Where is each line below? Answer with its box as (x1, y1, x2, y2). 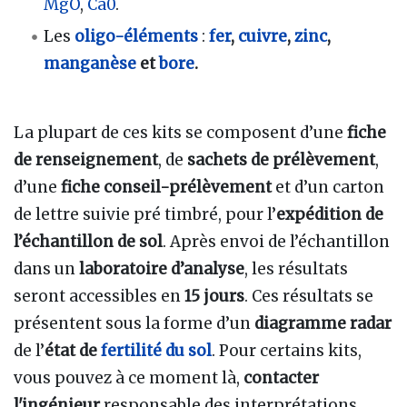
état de (45, 340, 101, 361)
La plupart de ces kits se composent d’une (14, 122, 347, 143)
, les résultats (244, 258, 348, 279)
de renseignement (14, 149, 158, 170)
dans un (14, 258, 79, 279)
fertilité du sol (101, 340, 212, 361)
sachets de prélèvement (187, 149, 375, 170)
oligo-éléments (74, 25, 199, 46)
